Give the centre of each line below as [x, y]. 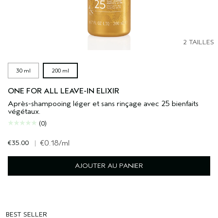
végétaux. [24, 112]
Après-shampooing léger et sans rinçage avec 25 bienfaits [103, 104]
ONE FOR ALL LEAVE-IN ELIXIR [64, 91]
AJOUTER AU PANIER [109, 166]
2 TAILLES [199, 42]
